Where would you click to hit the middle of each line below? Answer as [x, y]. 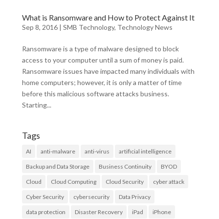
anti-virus [97, 151]
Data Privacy [134, 197]
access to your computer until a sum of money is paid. [103, 60]
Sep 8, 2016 [40, 27]
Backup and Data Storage [57, 166]
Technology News [145, 27]
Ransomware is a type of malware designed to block [100, 49]
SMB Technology [88, 27]
